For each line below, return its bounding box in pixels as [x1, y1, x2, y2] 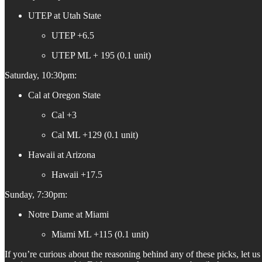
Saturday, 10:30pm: [5, 70, 77, 81]
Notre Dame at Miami [28, 209, 109, 220]
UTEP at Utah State [28, 11, 101, 21]
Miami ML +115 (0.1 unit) [51, 229, 149, 240]
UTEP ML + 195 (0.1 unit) [51, 50, 151, 61]
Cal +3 [51, 110, 77, 120]
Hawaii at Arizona [28, 150, 95, 160]
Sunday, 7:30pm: [5, 189, 67, 200]
